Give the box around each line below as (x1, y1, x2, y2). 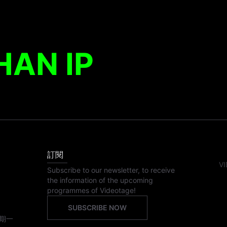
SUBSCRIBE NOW (68, 203, 127, 212)
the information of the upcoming (47, 176, 154, 184)
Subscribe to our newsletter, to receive (47, 166, 175, 174)
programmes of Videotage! (47, 186, 136, 195)
